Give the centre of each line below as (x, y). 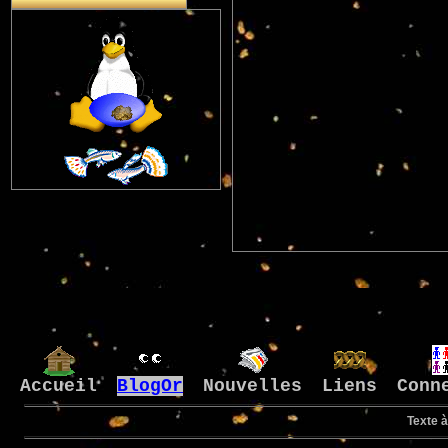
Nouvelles (252, 386)
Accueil (58, 386)
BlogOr (150, 386)
